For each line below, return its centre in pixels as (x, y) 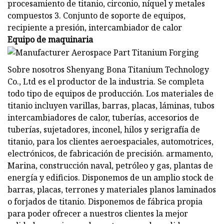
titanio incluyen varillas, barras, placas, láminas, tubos (111, 105)
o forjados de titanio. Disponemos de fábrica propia (105, 201)
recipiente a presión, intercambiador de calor (95, 27)
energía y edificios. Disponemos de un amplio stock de (110, 177)
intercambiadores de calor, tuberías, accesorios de (103, 117)
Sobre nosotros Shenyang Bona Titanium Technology (108, 69)
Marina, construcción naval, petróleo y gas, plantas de (110, 165)
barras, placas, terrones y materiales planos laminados (112, 189)
